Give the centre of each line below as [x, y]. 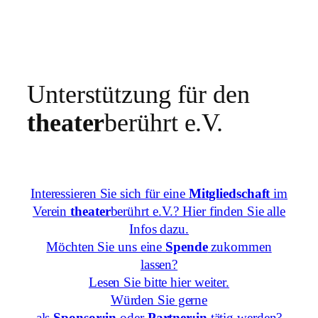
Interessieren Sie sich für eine [109, 193]
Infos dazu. [159, 229]
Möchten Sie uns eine [106, 247]
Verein [50, 211]
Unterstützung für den [138, 94]
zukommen [240, 247]
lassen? [159, 264]
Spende [187, 247]
